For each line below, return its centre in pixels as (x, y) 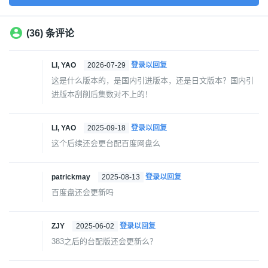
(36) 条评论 (50, 33)
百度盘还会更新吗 (83, 193)
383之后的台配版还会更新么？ (104, 242)
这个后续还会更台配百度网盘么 (106, 144)
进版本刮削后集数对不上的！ (102, 95)
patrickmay (72, 177)
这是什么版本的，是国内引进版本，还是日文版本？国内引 (153, 81)
